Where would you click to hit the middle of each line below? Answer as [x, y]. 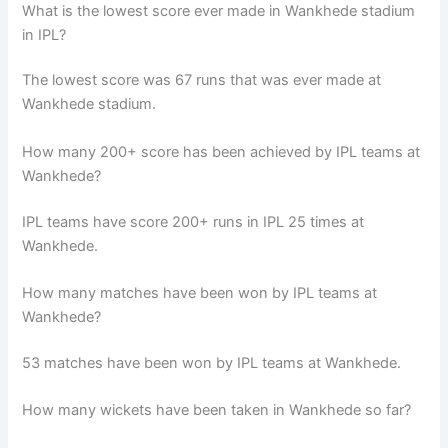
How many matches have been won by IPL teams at [200, 293]
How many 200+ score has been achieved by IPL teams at [221, 151]
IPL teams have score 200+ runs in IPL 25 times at [193, 221]
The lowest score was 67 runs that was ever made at [202, 80]
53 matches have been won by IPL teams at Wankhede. [212, 362]
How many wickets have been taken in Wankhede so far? [217, 410]
